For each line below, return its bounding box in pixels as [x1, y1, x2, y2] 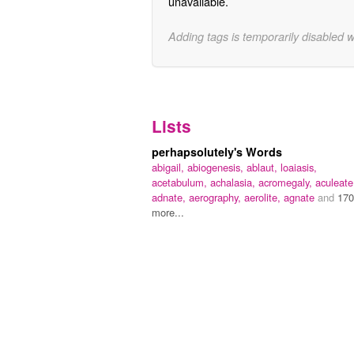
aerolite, [244, 189, 284, 205]
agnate [284, 189, 318, 205]
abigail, [152, 159, 187, 175]
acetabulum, [152, 174, 210, 190]
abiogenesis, [187, 159, 247, 175]
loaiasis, [281, 159, 317, 175]
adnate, [152, 189, 189, 205]
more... [152, 204, 184, 220]
